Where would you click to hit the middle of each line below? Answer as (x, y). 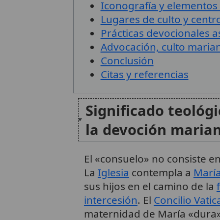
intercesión (110, 200)
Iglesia (113, 172)
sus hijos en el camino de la (150, 186)
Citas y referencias (144, 74)
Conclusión (127, 60)
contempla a (161, 172)
